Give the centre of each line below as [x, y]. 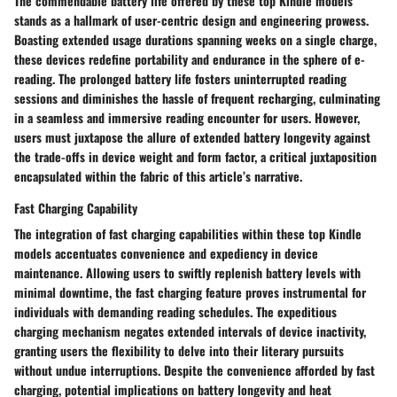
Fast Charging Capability [76, 207]
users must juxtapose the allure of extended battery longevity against [192, 136]
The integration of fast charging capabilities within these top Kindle [188, 233]
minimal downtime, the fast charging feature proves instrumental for [190, 292]
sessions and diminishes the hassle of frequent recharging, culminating [197, 97]
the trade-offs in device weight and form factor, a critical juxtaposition [195, 156]
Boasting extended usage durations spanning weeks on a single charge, [195, 39]
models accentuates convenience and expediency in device [166, 253]
